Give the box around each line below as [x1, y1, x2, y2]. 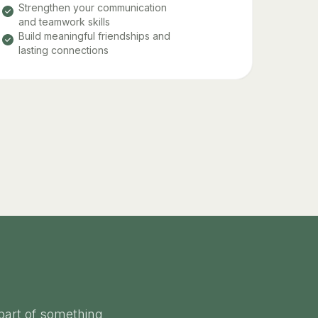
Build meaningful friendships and [18, 29, 171, 42]
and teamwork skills [18, 15, 111, 28]
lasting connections [18, 43, 109, 56]
